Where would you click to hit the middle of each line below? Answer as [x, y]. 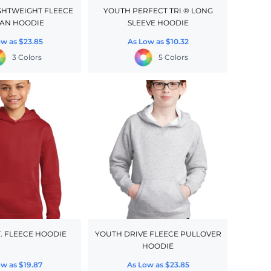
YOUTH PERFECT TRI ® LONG [158, 11]
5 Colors [173, 57]
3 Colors [27, 57]
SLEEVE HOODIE [158, 23]
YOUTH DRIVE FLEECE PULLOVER [158, 234]
